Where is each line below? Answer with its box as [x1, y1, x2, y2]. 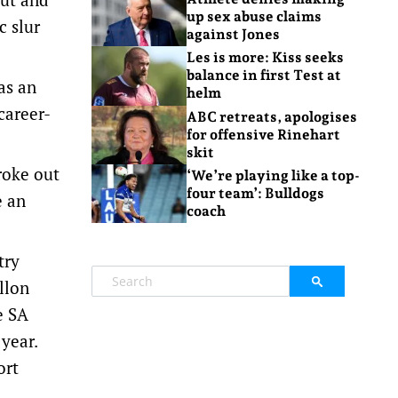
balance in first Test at [186, 67, 341, 84]
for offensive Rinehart [186, 125, 340, 143]
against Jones [186, 26, 280, 44]
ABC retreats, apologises [186, 107, 357, 125]
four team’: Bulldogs [186, 185, 324, 203]
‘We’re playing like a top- [186, 167, 360, 185]
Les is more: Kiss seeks [186, 49, 344, 67]
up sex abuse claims [186, 8, 322, 26]
